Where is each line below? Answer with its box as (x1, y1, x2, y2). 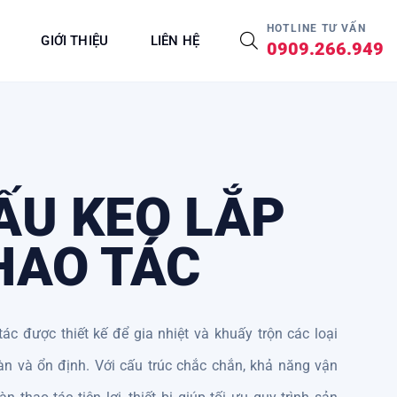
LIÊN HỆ (150, 32, 199, 49)
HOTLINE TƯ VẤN (267, 21, 366, 35)
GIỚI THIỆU (41, 32, 108, 49)
